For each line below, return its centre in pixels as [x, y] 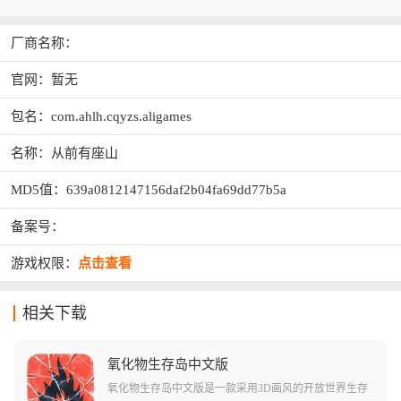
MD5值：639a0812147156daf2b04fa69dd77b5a [149, 189]
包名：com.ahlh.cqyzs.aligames [101, 116]
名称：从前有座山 [64, 153]
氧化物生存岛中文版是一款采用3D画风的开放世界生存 [238, 388]
